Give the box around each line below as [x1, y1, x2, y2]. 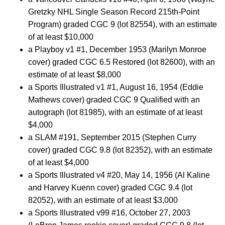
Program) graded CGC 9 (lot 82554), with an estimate [28, 20, 217, 29]
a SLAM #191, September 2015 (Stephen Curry [28, 133, 196, 142]
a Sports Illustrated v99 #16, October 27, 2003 [28, 208, 190, 217]
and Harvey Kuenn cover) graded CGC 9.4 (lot [28, 183, 192, 192]
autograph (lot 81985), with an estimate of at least [28, 108, 202, 117]
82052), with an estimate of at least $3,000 [28, 196, 178, 204]
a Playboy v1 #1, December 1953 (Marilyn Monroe [28, 45, 206, 54]
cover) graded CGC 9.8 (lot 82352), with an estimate [28, 146, 212, 154]
